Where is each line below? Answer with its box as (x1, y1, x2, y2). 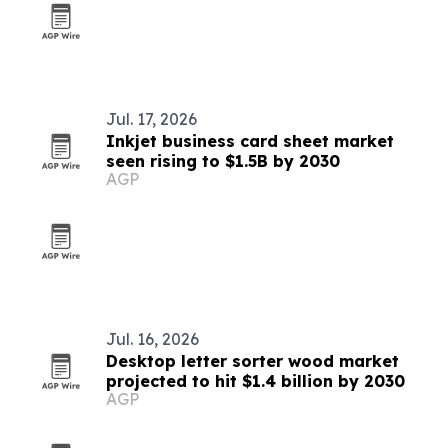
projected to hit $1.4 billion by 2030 (106, 371, 405, 391)
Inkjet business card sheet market (106, 131, 394, 151)
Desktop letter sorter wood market (106, 351, 399, 371)
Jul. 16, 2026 (106, 329, 199, 349)
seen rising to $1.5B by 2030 (106, 151, 340, 171)
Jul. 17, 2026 (106, 109, 197, 129)
